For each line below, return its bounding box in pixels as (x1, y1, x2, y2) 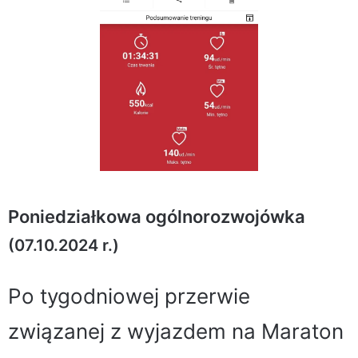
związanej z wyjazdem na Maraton (8, 318, 344, 344)
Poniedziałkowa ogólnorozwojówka (8, 205, 305, 227)
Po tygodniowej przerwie (8, 283, 250, 308)
